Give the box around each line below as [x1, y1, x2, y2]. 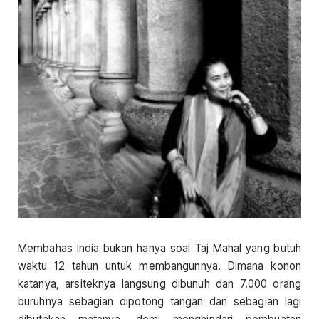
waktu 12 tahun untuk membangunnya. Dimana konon [18, 258, 301, 273]
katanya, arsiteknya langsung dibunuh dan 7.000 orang [18, 276, 301, 291]
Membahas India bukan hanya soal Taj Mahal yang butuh [18, 241, 301, 255]
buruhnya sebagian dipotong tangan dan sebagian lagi [18, 294, 301, 308]
